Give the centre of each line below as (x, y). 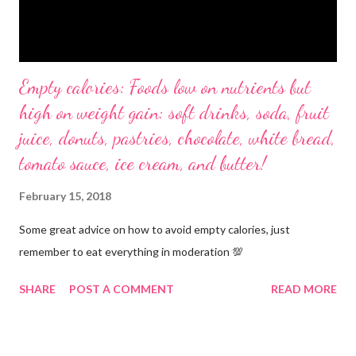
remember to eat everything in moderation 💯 (131, 251)
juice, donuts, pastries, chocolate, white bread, (177, 137)
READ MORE (304, 288)
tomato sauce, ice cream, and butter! (143, 163)
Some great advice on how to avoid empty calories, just (155, 229)
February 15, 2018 (65, 195)
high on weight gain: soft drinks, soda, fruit (174, 112)
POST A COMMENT (122, 288)
